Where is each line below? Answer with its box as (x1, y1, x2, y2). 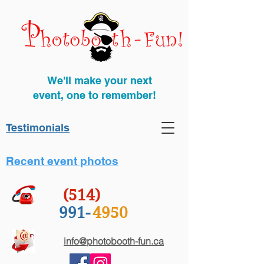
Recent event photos (6, 154, 118, 167)
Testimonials (6, 121, 70, 134)
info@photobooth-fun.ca (64, 235, 164, 247)
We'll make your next (37, 74, 152, 87)
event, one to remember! (32, 89, 156, 101)
